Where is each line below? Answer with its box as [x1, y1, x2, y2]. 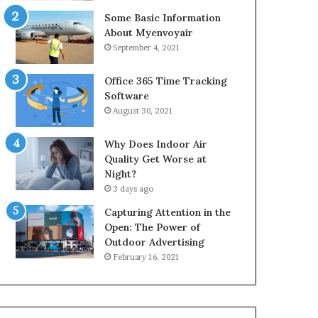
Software [104, 89, 150, 102]
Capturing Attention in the [104, 206, 231, 219]
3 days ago [113, 184, 154, 194]
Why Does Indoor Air [104, 138, 208, 150]
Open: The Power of [104, 221, 201, 234]
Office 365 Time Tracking [104, 75, 228, 87]
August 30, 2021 [113, 106, 174, 116]
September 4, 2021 [113, 43, 181, 53]
